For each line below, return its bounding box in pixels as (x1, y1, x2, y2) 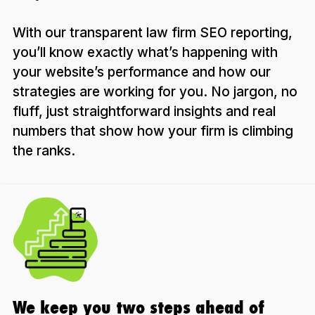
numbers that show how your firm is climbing (13, 122, 293, 139)
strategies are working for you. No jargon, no (13, 83, 297, 100)
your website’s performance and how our (13, 63, 271, 80)
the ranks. (13, 142, 75, 159)
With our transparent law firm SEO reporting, (13, 24, 292, 41)
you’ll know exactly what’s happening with (13, 44, 278, 60)
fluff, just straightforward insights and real (13, 103, 276, 120)
